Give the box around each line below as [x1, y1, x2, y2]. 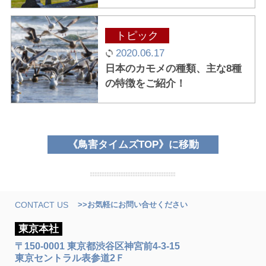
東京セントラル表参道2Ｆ [15, 252, 125, 263]
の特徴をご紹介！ [105, 78, 186, 90]
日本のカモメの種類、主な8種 [105, 63, 242, 75]
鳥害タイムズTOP [77, 138, 159, 150]
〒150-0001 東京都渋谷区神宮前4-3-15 [15, 240, 180, 251]
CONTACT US [15, 200, 69, 210]
